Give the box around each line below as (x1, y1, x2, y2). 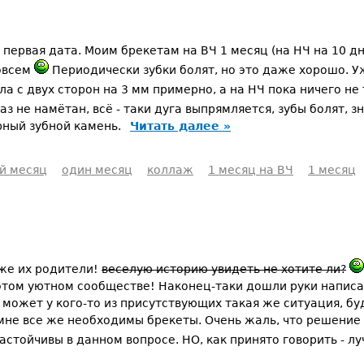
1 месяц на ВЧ (208, 162, 293, 176)
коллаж (147, 162, 193, 176)
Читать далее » (130, 119, 231, 132)
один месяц (62, 162, 132, 176)
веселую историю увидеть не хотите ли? (102, 262, 346, 275)
